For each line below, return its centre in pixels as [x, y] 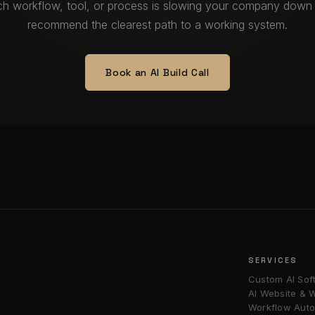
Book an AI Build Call [157, 72]
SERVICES [273, 260]
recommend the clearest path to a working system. [157, 25]
